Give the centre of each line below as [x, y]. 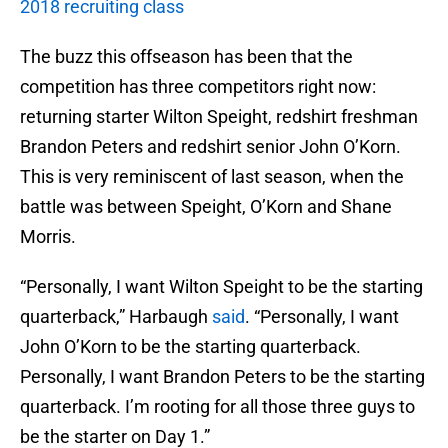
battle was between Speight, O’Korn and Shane [206, 207]
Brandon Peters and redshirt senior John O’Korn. [210, 147]
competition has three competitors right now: [198, 87]
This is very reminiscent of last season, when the [212, 177]
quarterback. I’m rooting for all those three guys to [217, 407]
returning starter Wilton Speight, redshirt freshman [219, 117]
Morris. [48, 237]
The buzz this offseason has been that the [186, 57]
